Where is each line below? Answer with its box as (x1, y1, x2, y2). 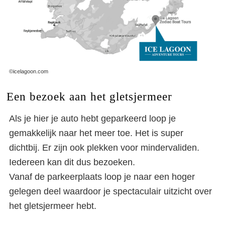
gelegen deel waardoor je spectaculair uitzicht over (9, 186, 212, 196)
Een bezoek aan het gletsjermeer (6, 89, 172, 103)
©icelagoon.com (9, 68, 48, 74)
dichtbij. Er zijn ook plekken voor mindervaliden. (9, 142, 199, 153)
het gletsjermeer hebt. (9, 200, 96, 211)
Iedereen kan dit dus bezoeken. (9, 157, 135, 167)
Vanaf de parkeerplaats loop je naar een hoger (9, 171, 195, 182)
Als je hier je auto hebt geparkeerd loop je (9, 113, 176, 124)
